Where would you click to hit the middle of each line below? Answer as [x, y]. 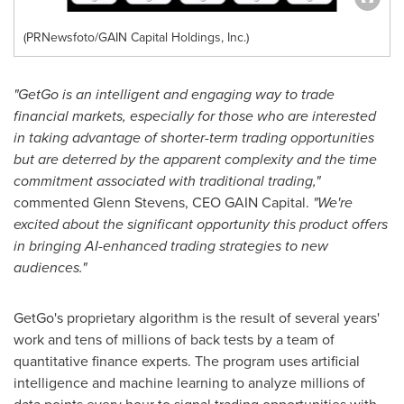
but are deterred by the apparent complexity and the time [195, 159]
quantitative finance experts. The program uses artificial [187, 361]
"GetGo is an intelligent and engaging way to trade [174, 94]
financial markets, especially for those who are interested [195, 116]
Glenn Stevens [139, 202]
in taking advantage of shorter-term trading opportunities [194, 138]
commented [53, 202]
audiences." [50, 267]
